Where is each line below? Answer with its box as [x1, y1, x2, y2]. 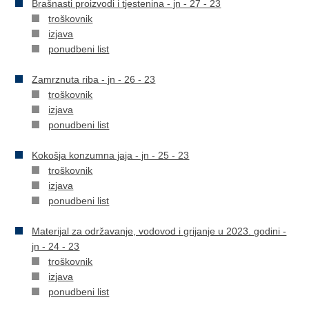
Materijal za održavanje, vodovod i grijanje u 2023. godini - [32, 226, 287, 237]
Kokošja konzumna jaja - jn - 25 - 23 [32, 150, 190, 161]
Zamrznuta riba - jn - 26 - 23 [32, 74, 156, 85]
